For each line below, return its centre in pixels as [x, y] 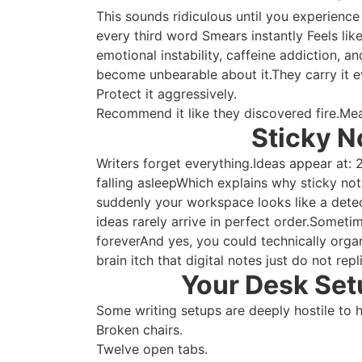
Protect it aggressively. [167, 93]
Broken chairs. [140, 329]
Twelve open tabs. [152, 349]
